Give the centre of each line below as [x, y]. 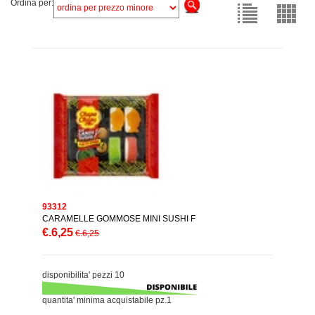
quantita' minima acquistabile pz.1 [107, 301]
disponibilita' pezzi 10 [83, 275]
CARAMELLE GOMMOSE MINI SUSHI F [119, 218]
